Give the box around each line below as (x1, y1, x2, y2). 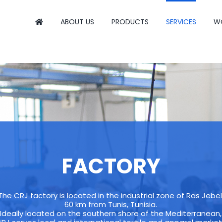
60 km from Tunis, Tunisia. (64, 199, 158, 210)
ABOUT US (60, 16, 94, 27)
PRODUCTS (111, 16, 149, 27)
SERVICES (166, 16, 196, 27)
